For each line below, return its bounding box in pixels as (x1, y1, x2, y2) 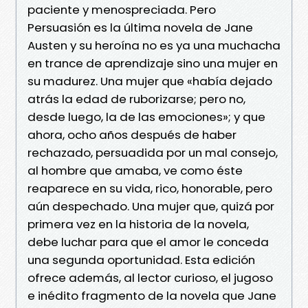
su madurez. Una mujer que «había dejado (27, 72, 272, 89)
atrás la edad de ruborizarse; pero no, (27, 90, 245, 107)
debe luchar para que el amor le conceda (27, 233, 269, 250)
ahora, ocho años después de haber (27, 126, 236, 143)
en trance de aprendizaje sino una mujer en (27, 54, 278, 71)
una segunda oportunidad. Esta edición (27, 251, 255, 268)
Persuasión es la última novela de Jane (27, 19, 253, 36)
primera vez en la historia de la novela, (27, 215, 249, 232)
